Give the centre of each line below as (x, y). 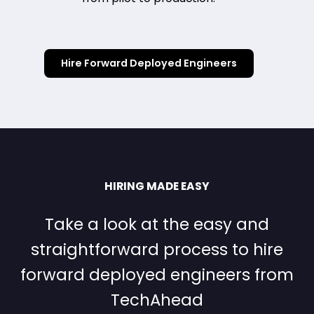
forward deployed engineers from (157, 275)
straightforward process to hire (157, 250)
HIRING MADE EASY (157, 186)
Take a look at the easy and (157, 224)
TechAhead (157, 300)
